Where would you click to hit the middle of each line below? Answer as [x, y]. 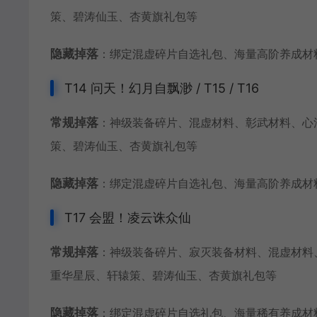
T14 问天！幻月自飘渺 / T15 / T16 [162, 88]
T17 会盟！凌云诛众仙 [128, 218]
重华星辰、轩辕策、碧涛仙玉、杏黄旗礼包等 [163, 275]
